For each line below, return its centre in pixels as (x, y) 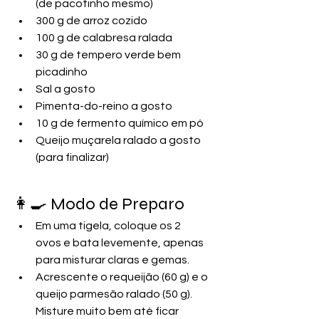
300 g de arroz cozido (91, 20)
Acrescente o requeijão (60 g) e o (123, 277)
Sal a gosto (66, 89)
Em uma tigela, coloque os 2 (109, 225)
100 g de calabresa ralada (104, 37)
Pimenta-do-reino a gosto (104, 106)
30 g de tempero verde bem (109, 54)
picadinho (62, 72)
